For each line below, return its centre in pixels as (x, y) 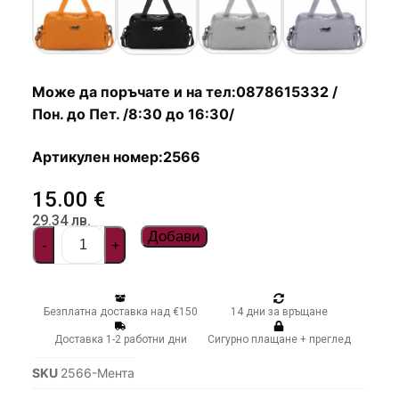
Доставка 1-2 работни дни (120, 340)
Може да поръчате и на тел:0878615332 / (185, 92)
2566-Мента (98, 373)
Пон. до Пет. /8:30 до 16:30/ (133, 114)
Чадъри (69, 23)
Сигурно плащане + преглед (279, 340)
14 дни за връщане (279, 312)
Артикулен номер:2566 (116, 157)
